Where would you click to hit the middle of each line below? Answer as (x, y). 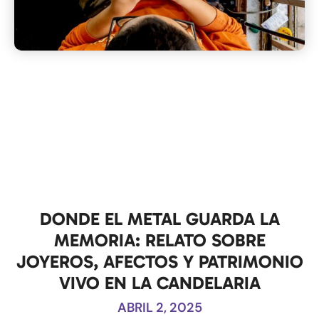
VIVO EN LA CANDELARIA (159, 283)
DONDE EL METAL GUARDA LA (159, 219)
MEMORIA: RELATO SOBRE (159, 240)
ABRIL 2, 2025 (159, 307)
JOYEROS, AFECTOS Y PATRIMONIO (159, 261)
